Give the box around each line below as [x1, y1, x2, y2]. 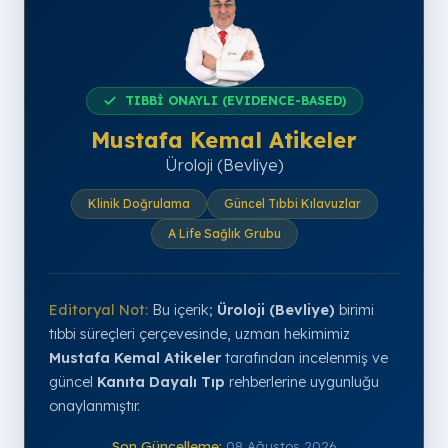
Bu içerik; [148, 301, 217, 319]
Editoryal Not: [49, 301, 148, 319]
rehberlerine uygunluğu [225, 373, 379, 391]
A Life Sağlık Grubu [167, 226, 281, 241]
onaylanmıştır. [49, 397, 140, 415]
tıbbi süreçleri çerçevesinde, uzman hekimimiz [49, 325, 350, 343]
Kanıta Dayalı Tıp [97, 373, 225, 391]
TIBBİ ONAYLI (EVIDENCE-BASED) [124, 93, 346, 108]
